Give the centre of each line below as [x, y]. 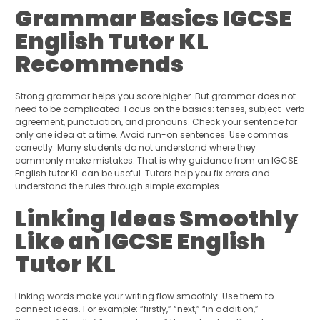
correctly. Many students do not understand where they [135, 148]
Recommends [99, 64]
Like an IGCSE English [140, 241]
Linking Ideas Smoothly [156, 219]
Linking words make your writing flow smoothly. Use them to [144, 296]
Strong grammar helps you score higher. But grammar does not [155, 96]
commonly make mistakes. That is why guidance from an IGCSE [156, 161]
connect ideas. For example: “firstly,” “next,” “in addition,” [136, 309]
